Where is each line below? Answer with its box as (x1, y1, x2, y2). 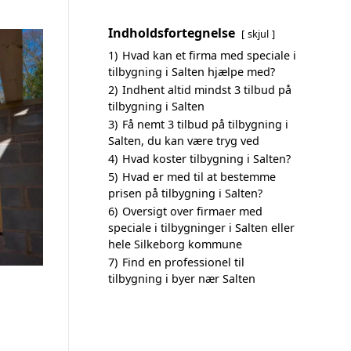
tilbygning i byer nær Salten (108, 271, 255, 286)
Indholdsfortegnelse (108, 24, 235, 42)
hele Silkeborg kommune (108, 237, 242, 251)
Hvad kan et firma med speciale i (122, 48, 296, 63)
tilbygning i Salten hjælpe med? (108, 64, 275, 79)
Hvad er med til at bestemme (122, 169, 276, 184)
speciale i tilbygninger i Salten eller (108, 220, 295, 235)
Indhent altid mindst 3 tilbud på (122, 82, 291, 97)
